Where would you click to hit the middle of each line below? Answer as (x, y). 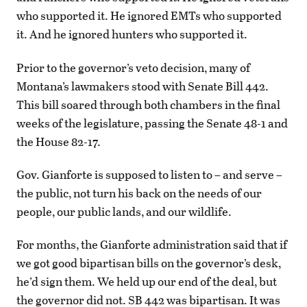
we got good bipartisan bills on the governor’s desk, (149, 263)
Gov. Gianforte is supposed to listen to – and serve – (149, 174)
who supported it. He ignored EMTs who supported (149, 16)
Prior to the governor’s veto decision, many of (133, 67)
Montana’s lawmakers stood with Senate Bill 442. (143, 86)
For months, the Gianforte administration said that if (152, 245)
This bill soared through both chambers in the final (148, 104)
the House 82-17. (60, 141)
